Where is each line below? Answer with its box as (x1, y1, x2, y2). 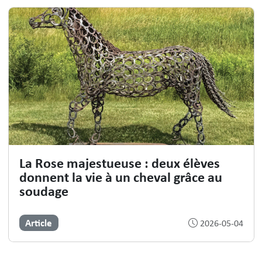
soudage (19, 181, 68, 201)
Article (25, 216, 53, 230)
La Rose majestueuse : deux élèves (19, 153, 220, 173)
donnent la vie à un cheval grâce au (19, 167, 222, 187)
